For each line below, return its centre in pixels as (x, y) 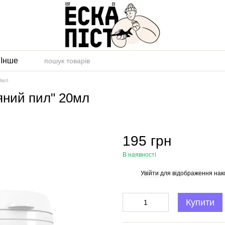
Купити (200, 202)
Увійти (150, 173)
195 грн (147, 141)
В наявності (139, 155)
